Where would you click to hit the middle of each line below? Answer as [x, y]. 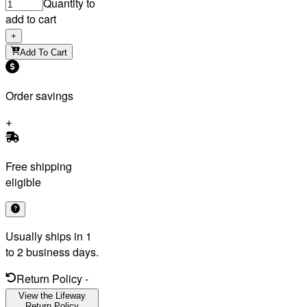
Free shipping [39, 166]
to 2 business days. [52, 251]
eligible [23, 182]
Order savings [39, 95]
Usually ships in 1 [49, 236]
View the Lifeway [52, 295]
